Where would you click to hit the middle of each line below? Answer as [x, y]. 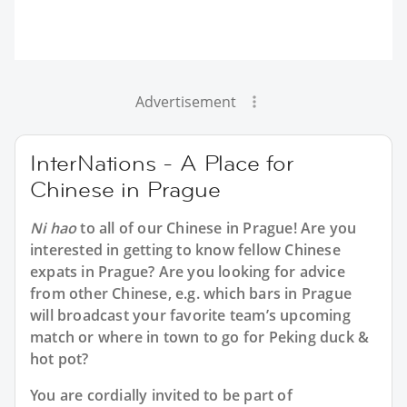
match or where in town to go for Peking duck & [200, 338]
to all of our [122, 228]
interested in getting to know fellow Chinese [185, 250]
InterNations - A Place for [162, 164]
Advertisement [185, 102]
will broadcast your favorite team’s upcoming [190, 316]
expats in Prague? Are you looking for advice [188, 272]
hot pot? [60, 359]
